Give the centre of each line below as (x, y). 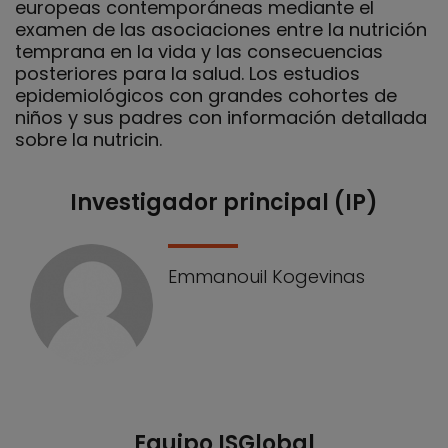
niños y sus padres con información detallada (221, 117)
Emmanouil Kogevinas (266, 276)
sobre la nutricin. (88, 139)
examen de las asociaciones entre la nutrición (221, 29)
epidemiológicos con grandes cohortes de (206, 95)
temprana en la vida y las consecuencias (199, 51)
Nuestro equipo (100, 214)
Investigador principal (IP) (224, 202)
